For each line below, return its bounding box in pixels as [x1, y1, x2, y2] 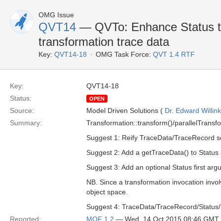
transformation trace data [38, 35, 169, 48]
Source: [10, 107, 34, 114]
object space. [86, 188, 128, 196]
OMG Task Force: [96, 50, 151, 58]
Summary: [10, 119, 42, 127]
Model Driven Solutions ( [86, 107, 165, 114]
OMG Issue [38, 11, 74, 19]
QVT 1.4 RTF [153, 50, 195, 58]
